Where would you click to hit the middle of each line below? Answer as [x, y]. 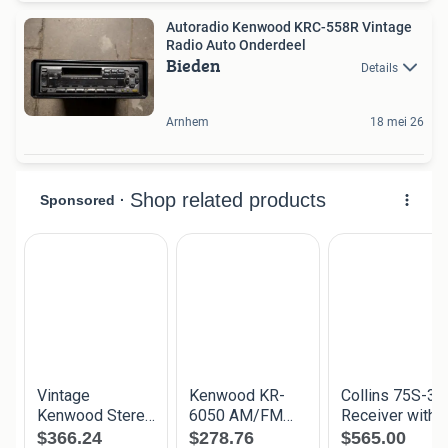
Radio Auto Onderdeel [236, 44]
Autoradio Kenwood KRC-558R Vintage [289, 26]
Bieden [193, 65]
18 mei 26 [397, 122]
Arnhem [187, 122]
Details [379, 67]
